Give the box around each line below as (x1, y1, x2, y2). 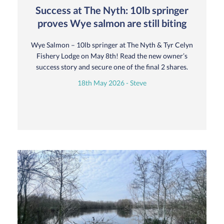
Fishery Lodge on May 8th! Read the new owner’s (36, 51, 187, 60)
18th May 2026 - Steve (77, 78, 146, 87)
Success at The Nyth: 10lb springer (35, 3, 188, 16)
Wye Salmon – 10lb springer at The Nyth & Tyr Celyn (31, 40, 193, 49)
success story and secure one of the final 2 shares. (36, 62, 188, 71)
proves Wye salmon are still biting (37, 16, 186, 29)
